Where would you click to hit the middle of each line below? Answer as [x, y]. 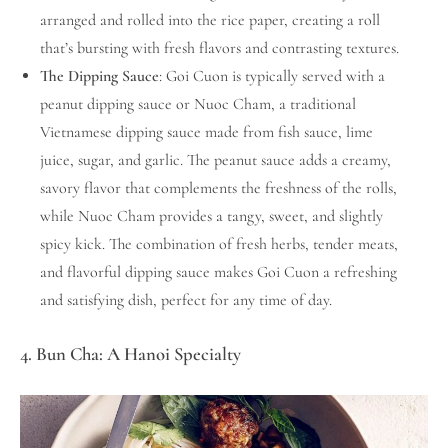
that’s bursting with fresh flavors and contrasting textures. [219, 48]
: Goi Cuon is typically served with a [272, 76]
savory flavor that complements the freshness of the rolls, [218, 188]
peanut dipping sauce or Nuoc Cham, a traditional [198, 104]
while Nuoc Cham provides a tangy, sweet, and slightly [211, 216]
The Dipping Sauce [99, 76]
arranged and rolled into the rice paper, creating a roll [210, 20]
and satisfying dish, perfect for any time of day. [186, 300]
